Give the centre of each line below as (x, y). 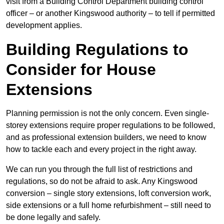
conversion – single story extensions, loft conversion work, (108, 193)
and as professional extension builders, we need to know (106, 137)
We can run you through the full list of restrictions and (99, 169)
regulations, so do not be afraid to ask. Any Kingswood (102, 181)
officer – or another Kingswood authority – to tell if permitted (110, 13)
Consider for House (81, 70)
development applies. (44, 25)
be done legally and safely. (53, 217)
